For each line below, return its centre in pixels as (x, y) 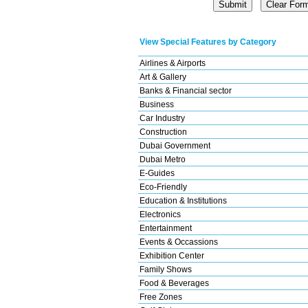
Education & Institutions (183, 200)
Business (157, 104)
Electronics (160, 214)
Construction (163, 132)
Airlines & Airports (173, 63)
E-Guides (157, 173)
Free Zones (161, 297)
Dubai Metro (163, 159)
